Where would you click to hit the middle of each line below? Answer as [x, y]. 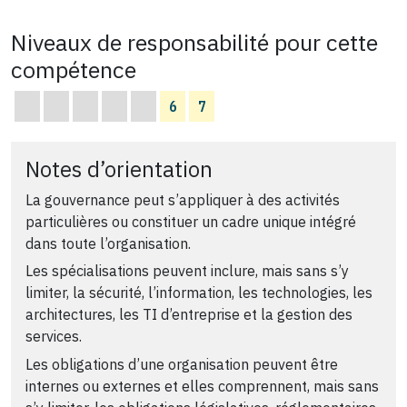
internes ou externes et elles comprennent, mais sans [202, 386]
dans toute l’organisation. [108, 243]
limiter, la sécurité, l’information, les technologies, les [199, 293]
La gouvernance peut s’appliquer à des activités [183, 199]
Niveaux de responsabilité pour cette [194, 42]
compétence [74, 69]
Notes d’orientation [119, 169]
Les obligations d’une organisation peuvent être [182, 364]
